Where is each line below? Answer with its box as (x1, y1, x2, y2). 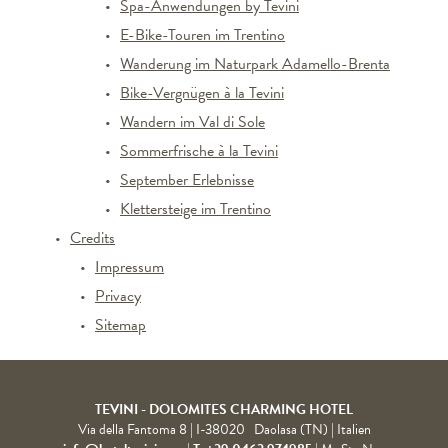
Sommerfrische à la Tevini (120, 139, 278, 163)
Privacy (95, 284, 141, 308)
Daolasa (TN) (253, 419, 328, 440)
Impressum (95, 255, 164, 279)
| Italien (327, 419, 371, 440)
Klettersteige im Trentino (120, 197, 271, 221)
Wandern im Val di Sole (120, 110, 265, 134)
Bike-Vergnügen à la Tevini (120, 81, 284, 105)
